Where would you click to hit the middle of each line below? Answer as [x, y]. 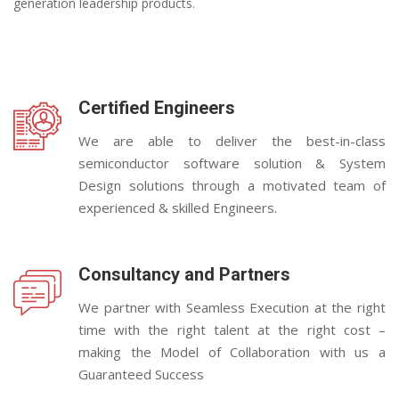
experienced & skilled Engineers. [178, 208]
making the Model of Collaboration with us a [232, 352]
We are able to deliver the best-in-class [232, 141]
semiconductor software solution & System [232, 163]
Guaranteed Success [141, 374]
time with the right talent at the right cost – [232, 330]
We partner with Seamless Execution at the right [232, 307]
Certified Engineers [157, 108]
